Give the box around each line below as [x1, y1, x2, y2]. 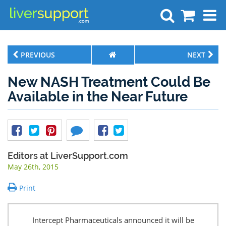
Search [186, 44, 209, 53]
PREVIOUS [21, 50, 55, 60]
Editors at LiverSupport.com [8, 150, 128, 161]
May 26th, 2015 [8, 162, 59, 172]
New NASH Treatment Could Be [8, 74, 210, 90]
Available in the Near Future [8, 89, 188, 104]
